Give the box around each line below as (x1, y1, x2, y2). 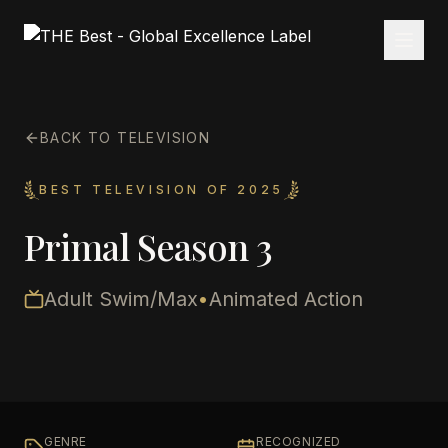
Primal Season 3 (24, 222, 273, 270)
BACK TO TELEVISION (40, 129, 211, 146)
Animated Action (209, 287, 363, 311)
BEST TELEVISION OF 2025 (39, 182, 284, 197)
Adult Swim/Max (44, 287, 198, 311)
